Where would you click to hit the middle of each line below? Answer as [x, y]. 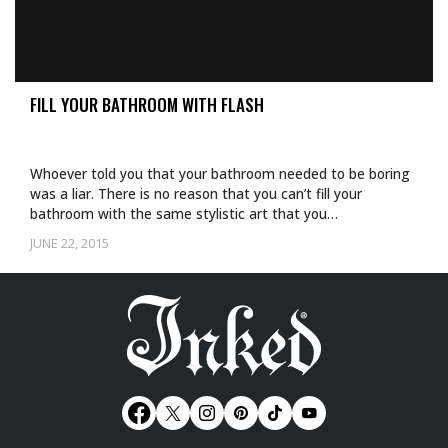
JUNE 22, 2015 [69, 243]
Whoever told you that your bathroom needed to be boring [220, 173]
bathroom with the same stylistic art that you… [184, 213]
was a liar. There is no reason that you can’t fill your [196, 193]
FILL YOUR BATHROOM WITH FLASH [147, 104]
